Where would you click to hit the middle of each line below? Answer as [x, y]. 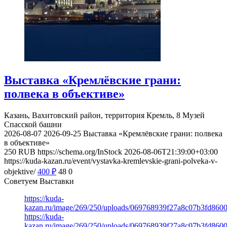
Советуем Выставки [39, 181]
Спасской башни [33, 125]
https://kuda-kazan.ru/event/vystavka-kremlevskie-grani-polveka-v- [111, 161]
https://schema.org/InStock [80, 152]
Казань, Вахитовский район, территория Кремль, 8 [92, 116]
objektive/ [20, 172]
